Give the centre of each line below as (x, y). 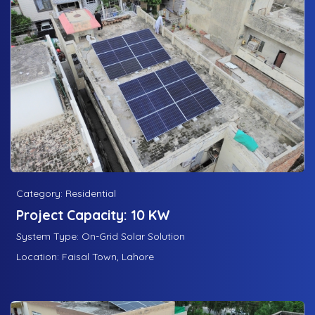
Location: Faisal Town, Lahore (85, 257)
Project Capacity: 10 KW (93, 216)
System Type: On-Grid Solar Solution (101, 237)
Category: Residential (66, 194)
